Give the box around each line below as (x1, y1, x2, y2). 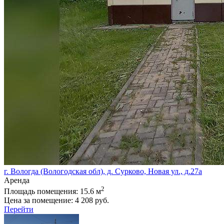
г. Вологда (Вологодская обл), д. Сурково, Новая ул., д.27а (4, 166, 202, 175)
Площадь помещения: (4, 187, 80, 196)
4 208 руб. (75, 196, 109, 205)
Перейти (4, 205, 33, 214)
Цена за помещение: (4, 196, 75, 205)
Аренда (4, 175, 29, 184)
